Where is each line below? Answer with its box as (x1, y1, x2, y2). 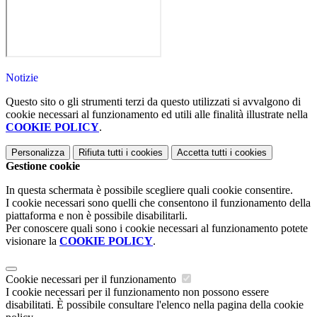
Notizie (6, 71, 38, 84)
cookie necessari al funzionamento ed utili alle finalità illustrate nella (6, 108, 308, 121)
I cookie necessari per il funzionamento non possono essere (6, 286, 269, 299)
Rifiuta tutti (79, 147, 123, 158)
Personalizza (11, 147, 64, 158)
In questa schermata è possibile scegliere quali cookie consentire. (6, 184, 293, 197)
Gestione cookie (6, 160, 80, 173)
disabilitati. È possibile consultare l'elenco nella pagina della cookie (6, 299, 304, 311)
